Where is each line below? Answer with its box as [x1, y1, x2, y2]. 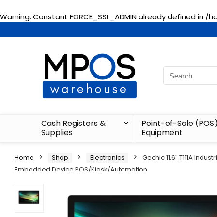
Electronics [90, 153, 124, 162]
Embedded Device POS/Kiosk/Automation [15, 165, 147, 174]
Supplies [41, 127, 73, 138]
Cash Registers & [41, 118, 106, 129]
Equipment [141, 127, 183, 138]
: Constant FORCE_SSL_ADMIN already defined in [30, 12, 205, 22]
